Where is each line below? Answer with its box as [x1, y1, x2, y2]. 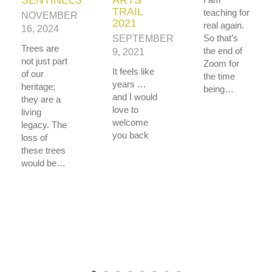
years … [112, 78, 149, 89]
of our [21, 68, 44, 79]
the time [203, 70, 235, 81]
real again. [203, 19, 244, 30]
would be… [21, 157, 66, 168]
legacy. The [21, 119, 67, 130]
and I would [112, 91, 157, 102]
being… [203, 83, 234, 94]
